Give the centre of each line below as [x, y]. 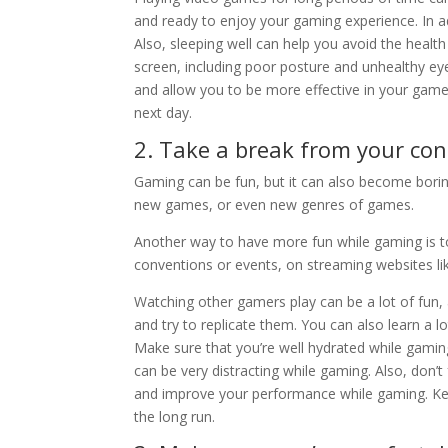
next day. [163, 112]
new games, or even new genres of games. [274, 204]
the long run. [175, 416]
